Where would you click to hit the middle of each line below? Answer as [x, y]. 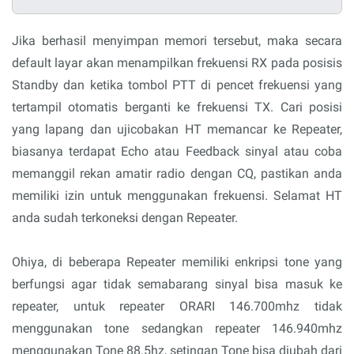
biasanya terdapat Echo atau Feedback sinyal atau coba [177, 151]
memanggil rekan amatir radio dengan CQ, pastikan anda [177, 173]
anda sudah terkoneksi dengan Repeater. [125, 218]
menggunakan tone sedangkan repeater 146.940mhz [177, 328]
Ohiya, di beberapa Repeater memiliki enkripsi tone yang [177, 262]
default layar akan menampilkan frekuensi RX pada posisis [177, 63]
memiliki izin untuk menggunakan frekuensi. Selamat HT [177, 196]
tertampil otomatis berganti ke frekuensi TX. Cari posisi [177, 107]
